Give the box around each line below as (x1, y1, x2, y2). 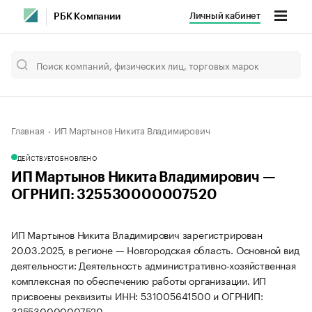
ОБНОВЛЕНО (54, 153, 97, 162)
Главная (11, 123, 45, 136)
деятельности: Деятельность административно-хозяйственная (11, 257, 296, 272)
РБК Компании (54, 12, 120, 22)
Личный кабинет (189, 11, 260, 20)
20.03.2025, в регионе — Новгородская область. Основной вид (11, 242, 299, 257)
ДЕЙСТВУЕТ (17, 153, 55, 162)
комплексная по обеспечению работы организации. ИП (11, 272, 267, 288)
